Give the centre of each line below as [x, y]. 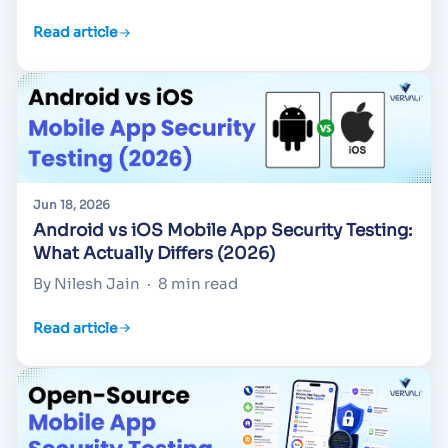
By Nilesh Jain [86, 284]
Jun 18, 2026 [71, 205]
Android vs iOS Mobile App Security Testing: [222, 231]
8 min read [198, 284]
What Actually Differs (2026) [154, 254]
